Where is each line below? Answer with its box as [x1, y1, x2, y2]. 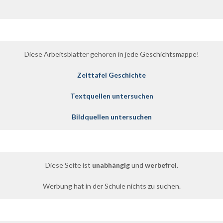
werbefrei [144, 161, 177, 170]
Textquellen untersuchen [70, 92, 153, 101]
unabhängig [92, 161, 130, 170]
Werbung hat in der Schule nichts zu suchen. [42, 182, 181, 191]
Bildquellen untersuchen [71, 112, 152, 121]
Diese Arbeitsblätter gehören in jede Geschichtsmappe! [24, 50, 199, 59]
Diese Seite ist [45, 161, 92, 170]
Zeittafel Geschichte [77, 71, 146, 80]
